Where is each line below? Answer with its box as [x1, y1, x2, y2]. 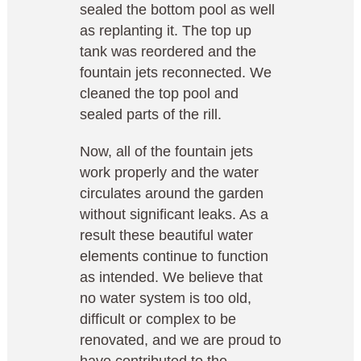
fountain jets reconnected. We [80, 64, 272, 81]
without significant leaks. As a [80, 206, 268, 222]
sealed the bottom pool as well [80, 2, 275, 18]
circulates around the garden [80, 185, 263, 201]
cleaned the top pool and [80, 85, 239, 102]
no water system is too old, [80, 290, 251, 306]
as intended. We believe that [80, 269, 263, 285]
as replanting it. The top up [80, 23, 251, 39]
